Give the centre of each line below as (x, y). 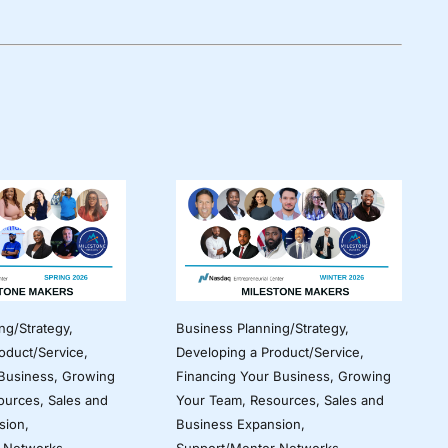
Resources (282, 399)
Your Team (208, 399)
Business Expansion (238, 423)
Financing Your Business (252, 375)
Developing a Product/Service (267, 351)
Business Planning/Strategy (260, 327)
